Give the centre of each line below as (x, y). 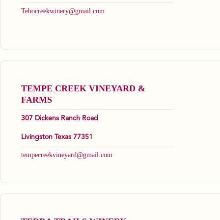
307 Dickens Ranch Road (60, 119)
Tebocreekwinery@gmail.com (63, 11)
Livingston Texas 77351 (57, 137)
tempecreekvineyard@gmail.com (67, 155)
